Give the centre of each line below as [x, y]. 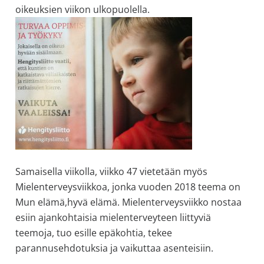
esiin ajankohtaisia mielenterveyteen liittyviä [113, 217]
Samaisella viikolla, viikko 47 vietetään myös [111, 171]
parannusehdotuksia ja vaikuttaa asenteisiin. [114, 248]
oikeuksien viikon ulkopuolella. [82, 9]
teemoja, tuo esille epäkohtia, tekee [93, 232]
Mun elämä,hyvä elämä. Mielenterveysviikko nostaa [128, 202]
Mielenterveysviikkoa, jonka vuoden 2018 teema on [128, 187]
